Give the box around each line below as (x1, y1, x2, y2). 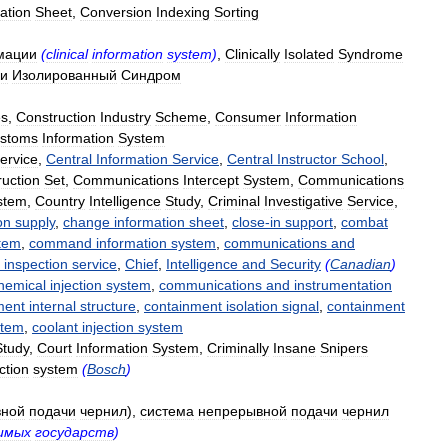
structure (80, 298, 136, 314)
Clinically (225, 46, 280, 62)
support (285, 214, 333, 230)
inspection (4, 256, 68, 272)
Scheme (155, 109, 207, 125)
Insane (273, 340, 316, 356)
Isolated (284, 46, 334, 62)
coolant (32, 319, 78, 335)
